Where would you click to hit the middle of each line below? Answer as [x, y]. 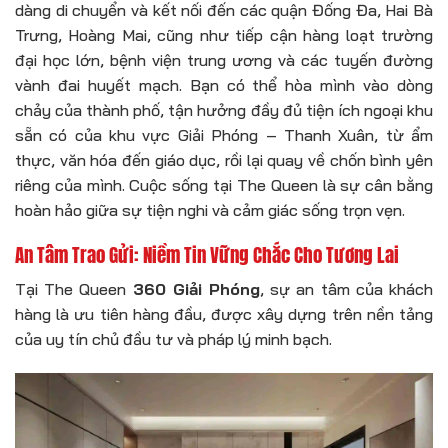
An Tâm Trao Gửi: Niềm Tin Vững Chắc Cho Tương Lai [207, 255]
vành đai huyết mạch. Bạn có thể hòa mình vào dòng [224, 84]
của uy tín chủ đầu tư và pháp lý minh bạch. [173, 338]
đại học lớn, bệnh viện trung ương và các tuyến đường [224, 59]
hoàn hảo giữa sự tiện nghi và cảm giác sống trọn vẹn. [210, 209]
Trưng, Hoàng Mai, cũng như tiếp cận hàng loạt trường [224, 34]
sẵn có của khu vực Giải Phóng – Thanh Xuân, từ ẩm [224, 134]
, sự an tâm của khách [347, 288]
